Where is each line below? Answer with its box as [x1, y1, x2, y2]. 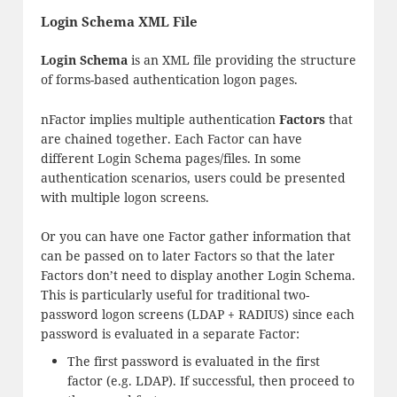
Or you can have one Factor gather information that [40, 228, 351, 245]
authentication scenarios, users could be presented [40, 168, 346, 186]
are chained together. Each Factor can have [40, 129, 302, 147]
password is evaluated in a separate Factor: [40, 325, 300, 343]
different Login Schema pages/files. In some [40, 149, 301, 167]
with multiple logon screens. [40, 188, 209, 206]
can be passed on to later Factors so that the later [40, 247, 335, 265]
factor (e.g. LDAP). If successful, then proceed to [66, 371, 354, 389]
